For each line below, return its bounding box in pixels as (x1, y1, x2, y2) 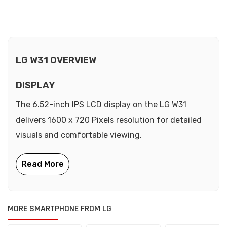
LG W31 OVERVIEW (16, 54, 96, 66)
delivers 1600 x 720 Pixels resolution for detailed (16, 115, 202, 125)
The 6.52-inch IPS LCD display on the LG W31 (16, 99, 186, 109)
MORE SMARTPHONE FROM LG (8, 202, 111, 214)
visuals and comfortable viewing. (16, 130, 142, 140)
